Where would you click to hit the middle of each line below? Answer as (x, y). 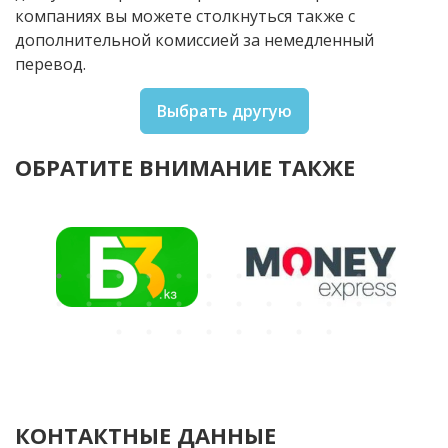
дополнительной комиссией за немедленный (194, 39)
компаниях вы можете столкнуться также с (185, 15)
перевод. (50, 63)
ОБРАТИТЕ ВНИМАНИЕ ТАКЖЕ (185, 166)
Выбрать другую (224, 110)
